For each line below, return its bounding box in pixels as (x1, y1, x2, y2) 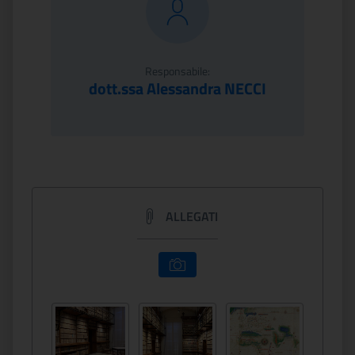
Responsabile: (145, 63, 210, 79)
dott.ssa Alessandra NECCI (89, 76, 266, 101)
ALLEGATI (162, 207, 218, 226)
